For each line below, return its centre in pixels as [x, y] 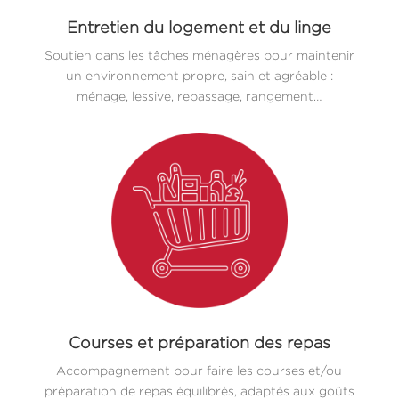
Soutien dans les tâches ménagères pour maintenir [199, 55]
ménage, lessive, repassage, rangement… [199, 96]
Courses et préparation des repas [199, 343]
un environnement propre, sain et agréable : [199, 76]
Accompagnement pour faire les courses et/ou [199, 370]
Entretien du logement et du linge [199, 28]
